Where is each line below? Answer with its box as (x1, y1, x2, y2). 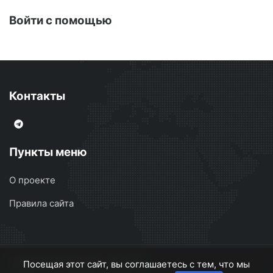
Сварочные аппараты (9, 255, 104, 268)
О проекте (9, 174, 55, 186)
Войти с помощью (9, 13, 112, 28)
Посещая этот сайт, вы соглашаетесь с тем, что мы (23, 258, 250, 270)
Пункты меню (9, 145, 87, 160)
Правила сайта (9, 197, 74, 210)
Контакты (9, 89, 65, 104)
